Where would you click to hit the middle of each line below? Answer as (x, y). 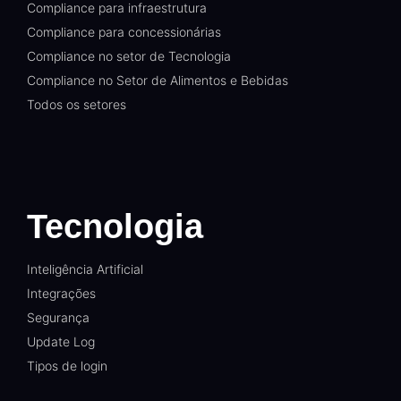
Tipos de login (67, 366)
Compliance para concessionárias (124, 32)
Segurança (58, 318)
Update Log (61, 342)
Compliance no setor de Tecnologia (129, 56)
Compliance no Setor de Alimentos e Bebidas (158, 81)
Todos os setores (77, 105)
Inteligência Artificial (85, 269)
